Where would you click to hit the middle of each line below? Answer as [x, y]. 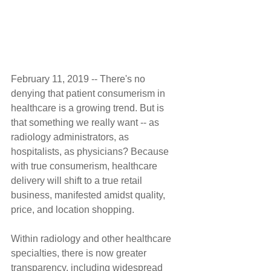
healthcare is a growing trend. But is [89, 108]
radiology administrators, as [71, 137]
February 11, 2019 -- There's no [79, 79]
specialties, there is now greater [80, 253]
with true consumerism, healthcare [85, 166]
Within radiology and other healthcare [92, 238]
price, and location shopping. [73, 209]
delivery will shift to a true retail [78, 180]
